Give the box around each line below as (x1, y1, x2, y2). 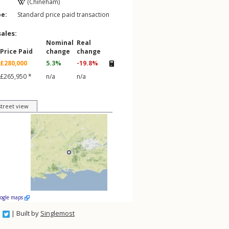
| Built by (10, 209, 40, 218)
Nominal (46, 38, 74, 47)
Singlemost (40, 209, 75, 218)
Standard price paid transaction (17, 10, 109, 19)
